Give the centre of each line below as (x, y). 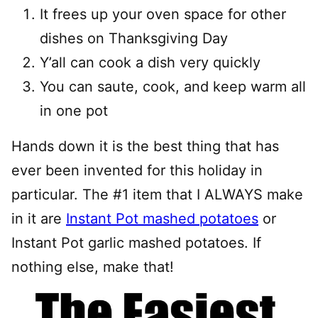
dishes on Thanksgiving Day (134, 38)
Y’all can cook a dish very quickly (150, 62)
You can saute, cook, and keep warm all (173, 86)
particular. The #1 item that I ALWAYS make (157, 194)
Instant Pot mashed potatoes (162, 218)
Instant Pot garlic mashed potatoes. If (136, 242)
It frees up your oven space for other (163, 14)
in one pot (74, 110)
